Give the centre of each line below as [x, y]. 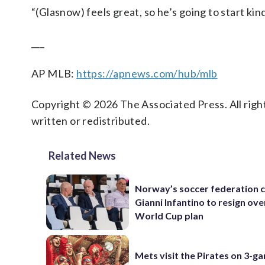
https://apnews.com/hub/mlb [147, 73]
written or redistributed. [91, 121]
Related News [82, 156]
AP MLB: [54, 73]
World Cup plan [169, 216]
